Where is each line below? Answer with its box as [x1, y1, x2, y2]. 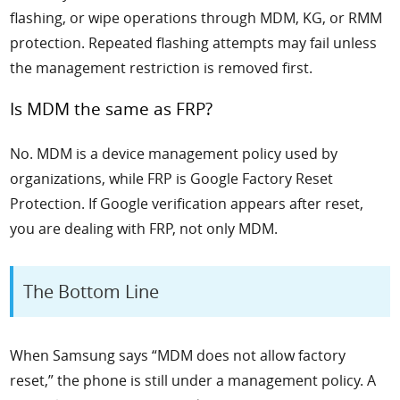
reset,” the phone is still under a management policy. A [10, 370, 377, 390]
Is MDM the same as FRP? [10, 96, 213, 120]
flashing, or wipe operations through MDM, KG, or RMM [10, 8, 383, 29]
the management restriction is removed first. [10, 58, 313, 79]
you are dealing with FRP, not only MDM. [10, 219, 279, 239]
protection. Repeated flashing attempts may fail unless [10, 33, 378, 54]
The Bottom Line [23, 279, 160, 304]
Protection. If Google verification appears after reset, [10, 194, 364, 214]
